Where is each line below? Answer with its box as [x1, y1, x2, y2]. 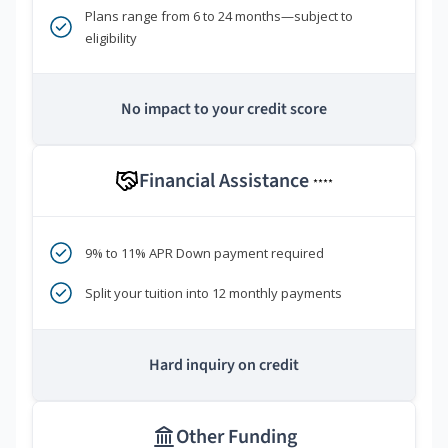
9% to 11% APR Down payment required [85, 244, 324, 263]
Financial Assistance [139, 167, 313, 196]
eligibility [85, 29, 137, 48]
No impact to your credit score [121, 98, 327, 121]
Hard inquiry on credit [149, 354, 299, 377]
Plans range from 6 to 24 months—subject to [85, 7, 353, 26]
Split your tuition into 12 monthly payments [85, 284, 342, 303]
